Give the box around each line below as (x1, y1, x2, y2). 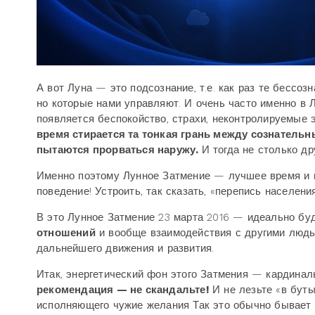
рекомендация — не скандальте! (37, 283, 212, 296)
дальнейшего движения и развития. (37, 242, 214, 255)
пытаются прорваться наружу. (37, 143, 202, 156)
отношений (37, 226, 96, 239)
